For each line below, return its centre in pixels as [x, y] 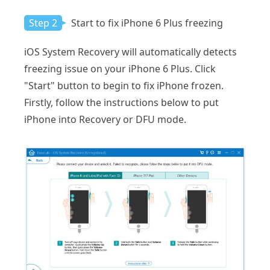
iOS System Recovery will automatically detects [130, 52]
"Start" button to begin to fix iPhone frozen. [124, 85]
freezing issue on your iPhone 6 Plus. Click [120, 68]
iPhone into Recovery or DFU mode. [105, 119]
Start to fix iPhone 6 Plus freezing [146, 23]
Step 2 [43, 23]
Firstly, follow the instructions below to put [121, 102]
